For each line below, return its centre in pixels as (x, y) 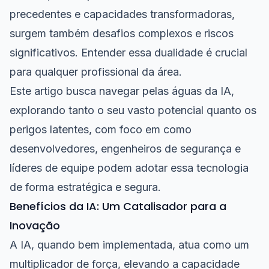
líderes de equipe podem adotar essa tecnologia (129, 168)
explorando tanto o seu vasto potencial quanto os (133, 110)
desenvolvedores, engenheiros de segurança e (125, 149)
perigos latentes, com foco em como (101, 129)
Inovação (35, 225)
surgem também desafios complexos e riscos (122, 33)
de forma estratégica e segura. (85, 187)
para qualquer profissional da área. (96, 72)
